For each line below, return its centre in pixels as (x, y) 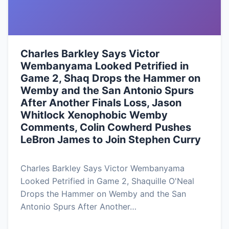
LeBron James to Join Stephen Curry (111, 139)
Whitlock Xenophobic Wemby (94, 115)
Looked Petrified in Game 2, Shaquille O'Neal (107, 181)
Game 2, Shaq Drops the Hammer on (110, 78)
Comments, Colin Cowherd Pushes (106, 127)
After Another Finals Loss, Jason (101, 102)
